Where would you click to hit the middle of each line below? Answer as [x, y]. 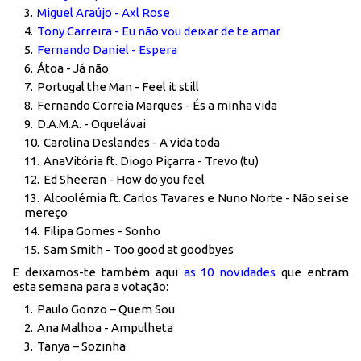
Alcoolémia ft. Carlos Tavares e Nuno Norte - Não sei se [196, 198]
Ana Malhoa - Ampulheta [106, 328]
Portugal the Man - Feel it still [118, 87]
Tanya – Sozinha [81, 346]
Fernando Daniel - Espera [107, 50]
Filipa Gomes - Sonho [102, 231]
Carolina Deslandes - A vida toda [132, 143]
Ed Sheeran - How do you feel [124, 180]
